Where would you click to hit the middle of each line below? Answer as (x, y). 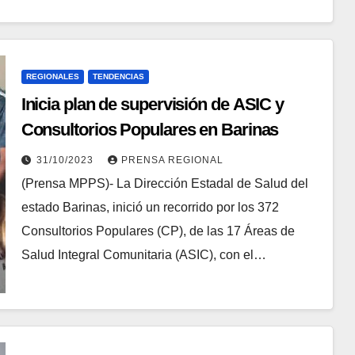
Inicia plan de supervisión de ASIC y (153, 104)
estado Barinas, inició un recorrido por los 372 (150, 207)
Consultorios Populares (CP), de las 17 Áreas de (158, 231)
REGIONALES (52, 76)
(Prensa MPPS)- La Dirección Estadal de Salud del (164, 183)
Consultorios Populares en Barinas (150, 129)
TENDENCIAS (118, 76)
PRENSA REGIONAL (172, 160)
